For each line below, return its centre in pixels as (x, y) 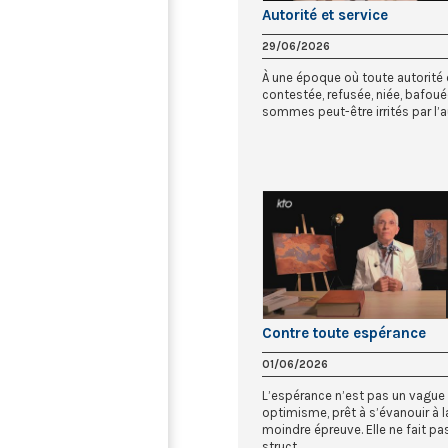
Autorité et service (325, 14)
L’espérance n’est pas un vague (353, 396)
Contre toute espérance (344, 333)
